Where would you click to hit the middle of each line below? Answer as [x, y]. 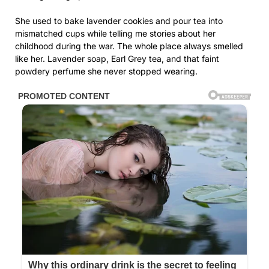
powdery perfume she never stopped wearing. [106, 71]
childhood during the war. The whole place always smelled [129, 46]
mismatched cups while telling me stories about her [115, 34]
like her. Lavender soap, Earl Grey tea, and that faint [117, 59]
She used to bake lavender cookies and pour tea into [119, 21]
